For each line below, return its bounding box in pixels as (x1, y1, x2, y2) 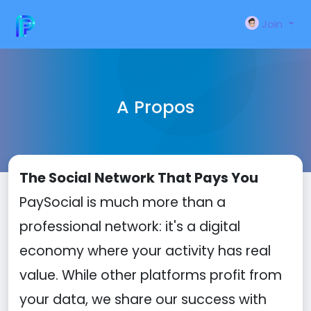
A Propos (117, 95, 194, 119)
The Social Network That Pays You (19, 169, 258, 187)
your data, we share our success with (19, 290, 267, 309)
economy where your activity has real (19, 242, 271, 260)
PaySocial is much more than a (19, 193, 226, 212)
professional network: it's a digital (19, 217, 240, 236)
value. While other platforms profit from (19, 266, 282, 285)
